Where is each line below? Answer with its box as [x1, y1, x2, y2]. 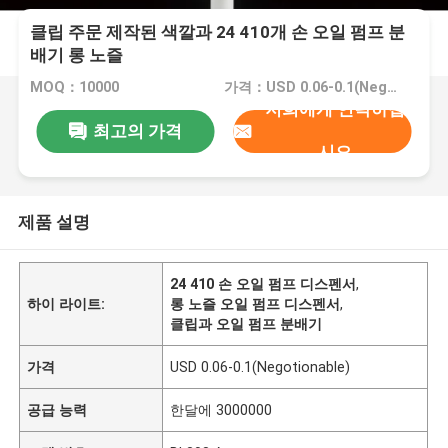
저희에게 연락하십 [264, 99, 405, 120]
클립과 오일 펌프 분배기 [170, 315, 323, 332]
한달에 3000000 [170, 401, 273, 418]
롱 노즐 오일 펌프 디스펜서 [170, 295, 341, 312]
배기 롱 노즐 [30, 45, 124, 66]
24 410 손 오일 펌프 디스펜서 [170, 275, 357, 292]
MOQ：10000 [30, 79, 120, 96]
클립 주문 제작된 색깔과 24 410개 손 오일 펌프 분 [30, 22, 406, 43]
